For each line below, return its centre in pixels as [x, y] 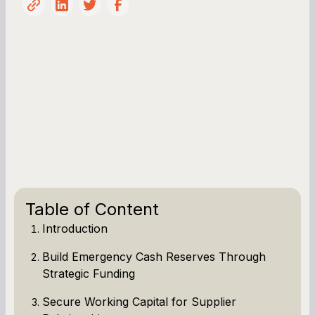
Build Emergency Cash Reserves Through [154, 256]
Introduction [75, 228]
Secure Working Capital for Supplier [139, 301]
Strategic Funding [89, 273]
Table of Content [92, 209]
